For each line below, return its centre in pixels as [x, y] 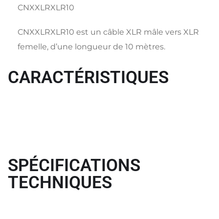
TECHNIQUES [60, 182]
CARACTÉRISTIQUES [88, 77]
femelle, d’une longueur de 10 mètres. [91, 46]
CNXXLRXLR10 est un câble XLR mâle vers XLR [108, 32]
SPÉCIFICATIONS [74, 165]
